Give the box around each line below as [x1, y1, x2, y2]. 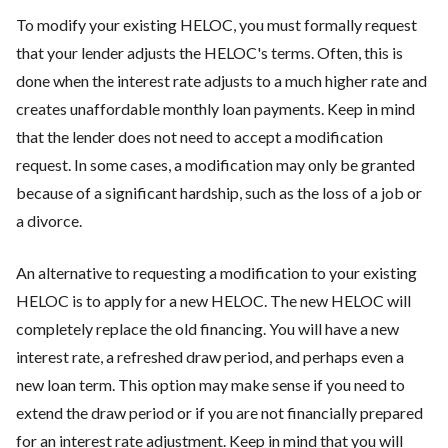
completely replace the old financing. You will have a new [16, 318, 399, 338]
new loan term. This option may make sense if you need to [16, 374, 405, 394]
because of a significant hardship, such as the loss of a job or [16, 182, 422, 202]
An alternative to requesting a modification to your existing [16, 262, 417, 282]
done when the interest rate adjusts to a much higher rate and [16, 70, 427, 90]
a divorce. [16, 210, 85, 230]
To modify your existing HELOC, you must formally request [16, 14, 417, 34]
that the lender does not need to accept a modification [16, 126, 383, 146]
